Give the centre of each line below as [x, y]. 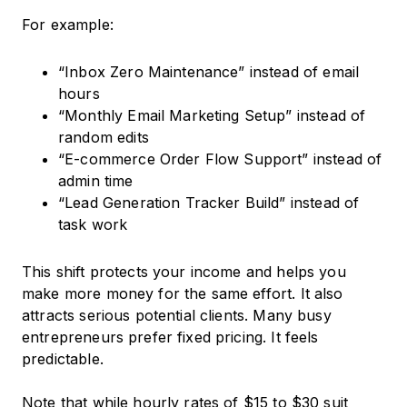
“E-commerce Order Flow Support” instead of [220, 159]
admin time [96, 181]
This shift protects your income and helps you [184, 272]
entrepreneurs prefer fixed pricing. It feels [170, 338]
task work [93, 225]
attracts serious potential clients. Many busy [177, 316]
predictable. [63, 359]
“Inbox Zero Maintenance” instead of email [209, 72]
